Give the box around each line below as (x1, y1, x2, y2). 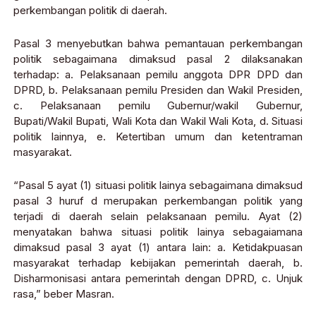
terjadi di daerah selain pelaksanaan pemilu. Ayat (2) (13, 209, 303, 224)
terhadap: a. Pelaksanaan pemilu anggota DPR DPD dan (13, 68, 303, 82)
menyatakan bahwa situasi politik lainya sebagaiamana (13, 225, 303, 239)
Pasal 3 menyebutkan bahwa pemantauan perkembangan (13, 37, 303, 51)
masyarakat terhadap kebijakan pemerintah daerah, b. (13, 256, 303, 270)
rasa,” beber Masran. (13, 287, 114, 301)
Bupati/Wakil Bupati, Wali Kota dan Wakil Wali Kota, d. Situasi (13, 114, 303, 128)
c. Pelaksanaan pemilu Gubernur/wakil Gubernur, (13, 99, 303, 113)
